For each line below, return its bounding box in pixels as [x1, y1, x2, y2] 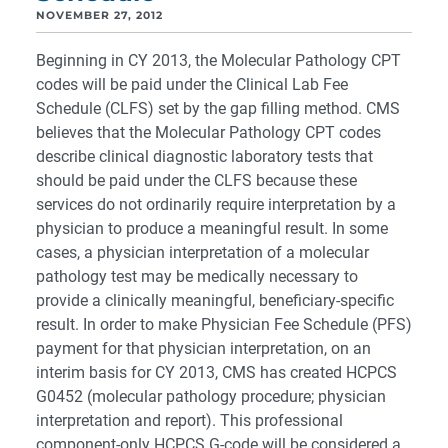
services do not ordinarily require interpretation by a [36, 195, 396, 214]
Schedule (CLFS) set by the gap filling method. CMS [36, 99, 400, 118]
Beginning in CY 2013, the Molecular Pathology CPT [36, 51, 401, 70]
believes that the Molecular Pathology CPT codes [36, 123, 381, 142]
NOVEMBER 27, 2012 [36, 9, 163, 22]
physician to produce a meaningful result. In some [36, 219, 388, 238]
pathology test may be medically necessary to [36, 267, 358, 286]
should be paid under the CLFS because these [36, 171, 357, 190]
